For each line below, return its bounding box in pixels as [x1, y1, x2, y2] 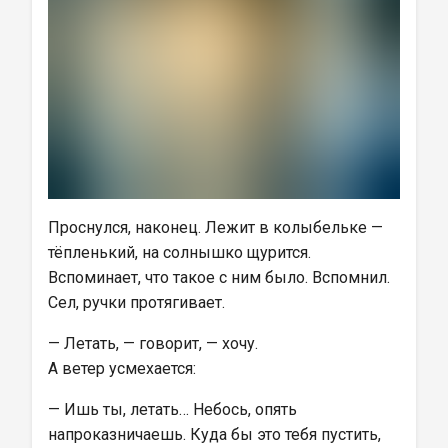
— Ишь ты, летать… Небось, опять [48, 400, 301, 419]
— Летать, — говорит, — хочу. [48, 334, 258, 353]
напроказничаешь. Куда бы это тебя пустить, [48, 425, 385, 444]
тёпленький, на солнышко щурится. [48, 243, 315, 262]
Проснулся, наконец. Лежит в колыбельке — [48, 218, 387, 237]
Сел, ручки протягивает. [48, 293, 225, 312]
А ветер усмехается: [48, 359, 196, 378]
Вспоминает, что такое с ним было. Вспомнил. [48, 268, 394, 287]
